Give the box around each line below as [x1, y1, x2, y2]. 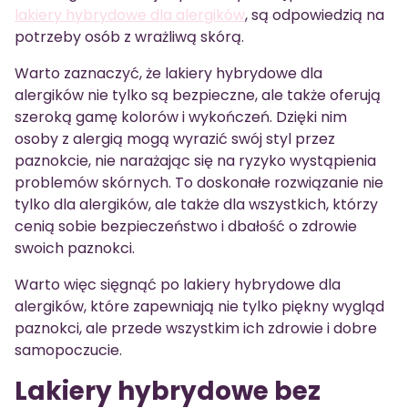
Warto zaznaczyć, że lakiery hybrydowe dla [15, 63, 322, 84]
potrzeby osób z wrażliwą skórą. [15, 26, 244, 47]
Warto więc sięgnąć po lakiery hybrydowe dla [15, 274, 341, 295]
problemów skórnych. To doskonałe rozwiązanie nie [15, 172, 383, 193]
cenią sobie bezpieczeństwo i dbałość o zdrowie [15, 216, 357, 237]
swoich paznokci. [15, 238, 135, 259]
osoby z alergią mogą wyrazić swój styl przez [15, 128, 335, 149]
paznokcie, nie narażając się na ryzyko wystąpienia [15, 150, 376, 171]
